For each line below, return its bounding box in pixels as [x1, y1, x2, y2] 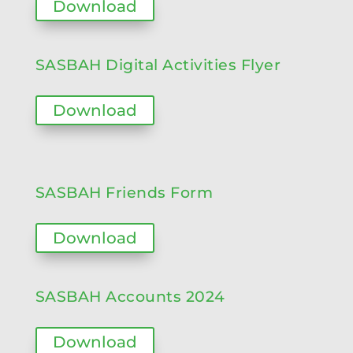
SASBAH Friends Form [35, 184, 214, 202]
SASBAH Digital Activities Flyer [35, 56, 281, 74]
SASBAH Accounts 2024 [35, 288, 225, 306]
